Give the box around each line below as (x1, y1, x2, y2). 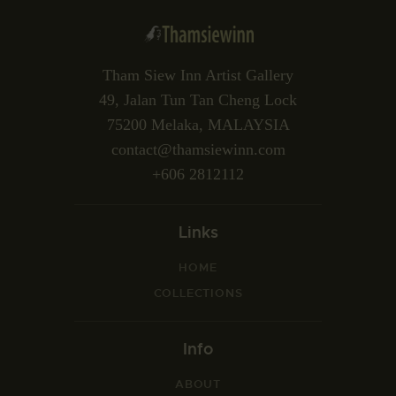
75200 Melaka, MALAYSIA (106, 115, 290, 133)
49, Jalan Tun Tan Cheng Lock (99, 90, 297, 109)
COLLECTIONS (153, 285, 243, 301)
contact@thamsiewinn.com (110, 140, 286, 158)
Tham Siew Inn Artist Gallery (103, 65, 293, 84)
